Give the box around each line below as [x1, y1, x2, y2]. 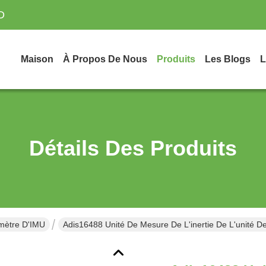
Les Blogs [205, 54, 251, 64]
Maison [21, 54, 53, 64]
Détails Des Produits [29, 136, 237, 160]
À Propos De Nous [63, 54, 147, 64]
